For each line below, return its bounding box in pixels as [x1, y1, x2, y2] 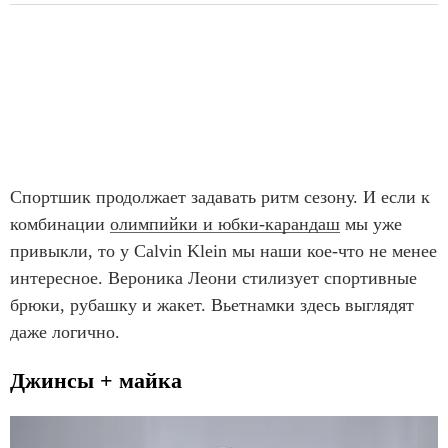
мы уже [340, 213, 402, 234]
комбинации [10, 213, 110, 234]
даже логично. [10, 321, 120, 342]
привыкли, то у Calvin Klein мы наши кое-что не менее [10, 240, 437, 261]
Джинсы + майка [10, 367, 182, 393]
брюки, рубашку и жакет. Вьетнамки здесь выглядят [10, 294, 414, 315]
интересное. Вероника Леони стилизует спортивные [10, 267, 417, 288]
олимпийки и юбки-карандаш [110, 213, 340, 234]
